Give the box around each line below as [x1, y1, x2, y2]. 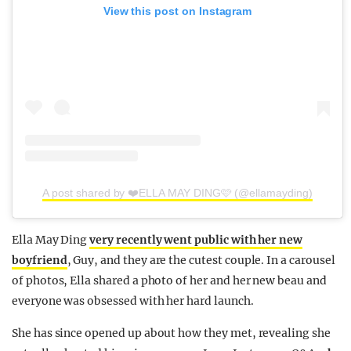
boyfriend [12, 253, 67, 267]
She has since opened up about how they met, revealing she [12, 326, 331, 340]
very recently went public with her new [89, 233, 303, 247]
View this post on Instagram [103, 5, 252, 18]
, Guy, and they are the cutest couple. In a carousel [67, 253, 335, 267]
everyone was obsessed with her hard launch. [12, 294, 254, 308]
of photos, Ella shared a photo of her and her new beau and [12, 273, 327, 288]
